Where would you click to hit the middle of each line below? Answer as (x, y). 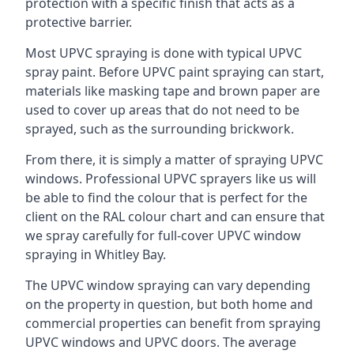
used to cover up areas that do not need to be (162, 110)
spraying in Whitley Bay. (96, 254)
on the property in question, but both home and (169, 304)
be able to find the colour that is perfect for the (166, 198)
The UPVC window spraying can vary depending (168, 285)
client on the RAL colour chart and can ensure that (175, 217)
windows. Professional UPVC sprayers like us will (171, 179)
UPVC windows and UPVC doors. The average (161, 342)
